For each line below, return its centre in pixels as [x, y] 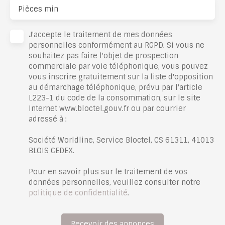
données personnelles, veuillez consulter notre [115, 183]
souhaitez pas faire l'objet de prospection [103, 56]
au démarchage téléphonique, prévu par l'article [116, 88]
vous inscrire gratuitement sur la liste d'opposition [121, 77]
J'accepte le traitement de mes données [100, 35]
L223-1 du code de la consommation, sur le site [115, 98]
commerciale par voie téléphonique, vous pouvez [118, 67]
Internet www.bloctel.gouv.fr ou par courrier [107, 109]
